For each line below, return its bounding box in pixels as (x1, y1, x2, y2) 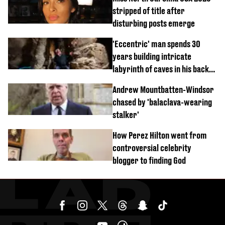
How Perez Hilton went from (113, 130, 207, 141)
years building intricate (113, 51, 191, 62)
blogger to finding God (113, 155, 186, 166)
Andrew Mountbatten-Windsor (113, 84, 214, 95)
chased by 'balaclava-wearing (113, 96, 212, 107)
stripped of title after (113, 5, 185, 16)
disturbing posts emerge (113, 18, 195, 29)
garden (113, 76, 137, 87)
